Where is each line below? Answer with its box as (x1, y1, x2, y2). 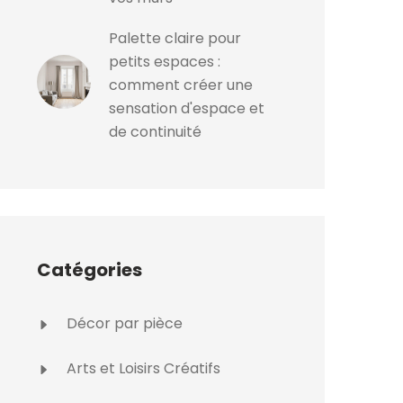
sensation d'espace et (109, 98, 264, 119)
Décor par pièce (63, 313, 183, 334)
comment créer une (109, 75, 253, 95)
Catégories (37, 257, 142, 282)
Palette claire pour (109, 28, 241, 49)
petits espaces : (109, 51, 220, 72)
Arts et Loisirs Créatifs (63, 358, 220, 379)
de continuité (109, 121, 201, 142)
